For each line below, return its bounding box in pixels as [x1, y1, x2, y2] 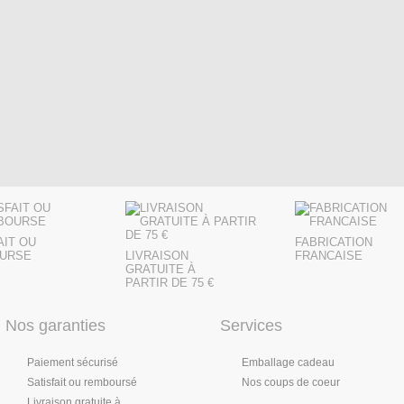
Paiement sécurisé [27, 355, 118, 369]
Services [220, 316, 282, 335]
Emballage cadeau [242, 355, 335, 369]
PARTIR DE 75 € [125, 275, 214, 289]
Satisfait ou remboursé [27, 375, 137, 389]
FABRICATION [295, 234, 372, 249]
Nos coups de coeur [242, 375, 340, 389]
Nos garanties [5, 316, 106, 335]
